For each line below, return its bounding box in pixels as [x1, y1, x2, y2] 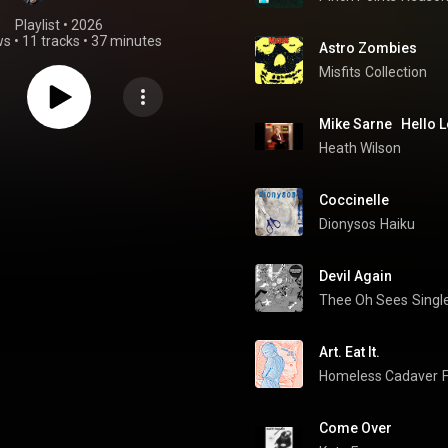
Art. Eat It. [319, 344, 380, 360]
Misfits [319, 64, 361, 80]
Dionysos [319, 216, 376, 232]
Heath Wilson [319, 140, 401, 156]
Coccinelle [319, 192, 389, 208]
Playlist [15, 17, 60, 33]
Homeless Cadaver [319, 368, 438, 384]
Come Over [319, 420, 392, 436]
